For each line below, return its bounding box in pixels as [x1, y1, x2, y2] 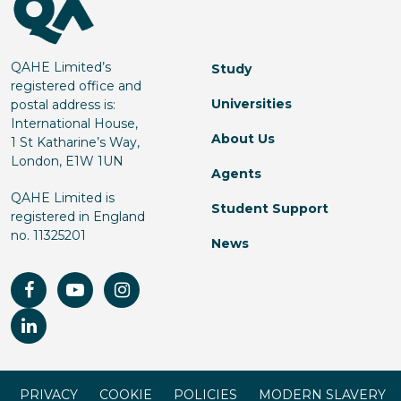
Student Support [211, 200, 328, 217]
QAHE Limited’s [11, 59, 111, 75]
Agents [211, 166, 261, 182]
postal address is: [11, 97, 115, 113]
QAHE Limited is [11, 190, 115, 206]
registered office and [11, 78, 141, 94]
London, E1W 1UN [11, 153, 124, 169]
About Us [211, 131, 275, 147]
